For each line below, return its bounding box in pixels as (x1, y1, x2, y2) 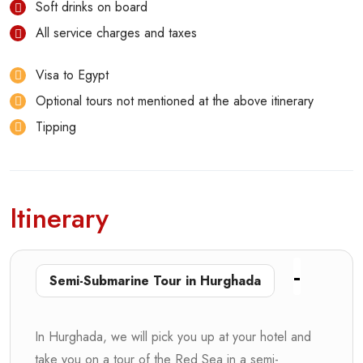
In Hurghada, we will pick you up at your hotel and (35, 327, 311, 346)
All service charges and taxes (36, 23, 197, 42)
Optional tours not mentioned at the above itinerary (36, 92, 314, 110)
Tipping (36, 117, 76, 136)
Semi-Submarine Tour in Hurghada (49, 271, 261, 291)
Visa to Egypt (36, 66, 109, 84)
